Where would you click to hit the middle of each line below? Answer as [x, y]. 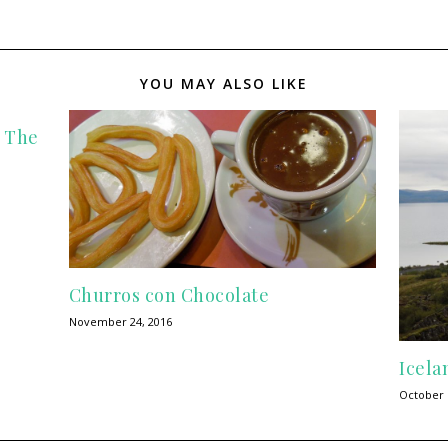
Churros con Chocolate [169, 295]
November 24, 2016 [120, 322]
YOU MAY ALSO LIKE [224, 83]
